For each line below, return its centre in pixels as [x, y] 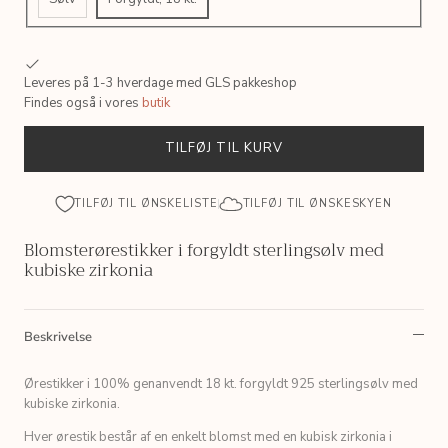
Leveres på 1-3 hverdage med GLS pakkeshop [160, 82]
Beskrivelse [58, 336]
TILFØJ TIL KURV [224, 148]
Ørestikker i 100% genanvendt [114, 383]
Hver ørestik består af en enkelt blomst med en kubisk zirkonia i [208, 436]
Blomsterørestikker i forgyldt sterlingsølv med [204, 250]
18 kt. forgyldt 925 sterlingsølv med [311, 383]
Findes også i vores [83, 102]
